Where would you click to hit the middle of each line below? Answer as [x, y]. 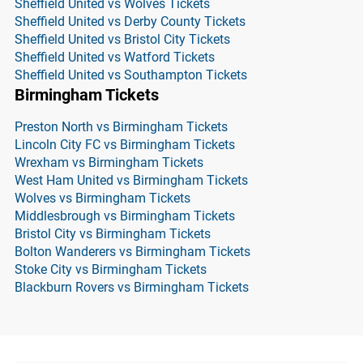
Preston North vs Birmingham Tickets [121, 127]
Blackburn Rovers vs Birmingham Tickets [132, 287]
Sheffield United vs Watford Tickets [115, 57]
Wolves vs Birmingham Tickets [102, 198]
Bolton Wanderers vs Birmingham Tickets [132, 252]
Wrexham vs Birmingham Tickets [109, 162]
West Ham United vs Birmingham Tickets [131, 180]
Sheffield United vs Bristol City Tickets [122, 39]
